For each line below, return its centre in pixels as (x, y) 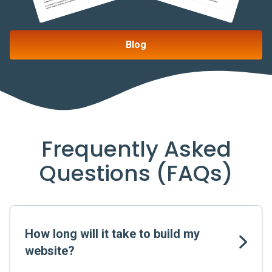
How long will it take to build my (112, 234)
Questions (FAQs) (136, 173)
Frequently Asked (136, 149)
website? (50, 251)
